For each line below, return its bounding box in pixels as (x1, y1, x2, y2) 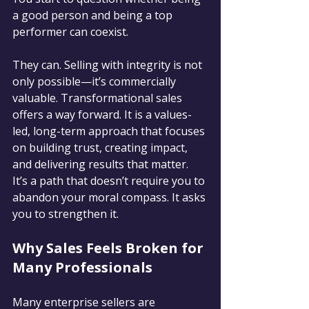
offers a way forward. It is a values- (12, 106, 192, 122)
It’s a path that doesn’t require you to (12, 172, 208, 188)
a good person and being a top (12, 7, 175, 23)
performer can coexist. (12, 23, 128, 39)
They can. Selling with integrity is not (12, 57, 205, 72)
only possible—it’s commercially (12, 73, 179, 89)
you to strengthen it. (12, 206, 119, 221)
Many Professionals (12, 257, 152, 277)
